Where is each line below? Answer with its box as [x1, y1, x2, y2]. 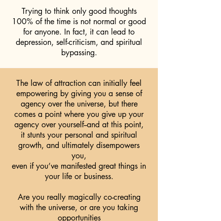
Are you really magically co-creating [17, 192, 141, 202]
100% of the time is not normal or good [12, 16, 146, 27]
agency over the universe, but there [20, 99, 138, 109]
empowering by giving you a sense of [16, 88, 142, 99]
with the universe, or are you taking [20, 202, 138, 213]
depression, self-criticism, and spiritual [16, 37, 142, 47]
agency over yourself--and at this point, [14, 119, 144, 130]
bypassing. [61, 47, 97, 58]
